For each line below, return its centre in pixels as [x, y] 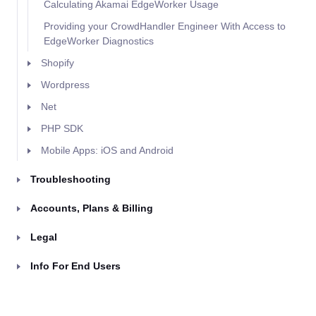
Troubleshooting [71, 179]
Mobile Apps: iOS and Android [107, 150]
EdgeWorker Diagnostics [99, 41]
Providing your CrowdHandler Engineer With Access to [165, 26]
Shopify [57, 63]
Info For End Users [75, 266]
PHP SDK [62, 128]
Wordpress [65, 85]
